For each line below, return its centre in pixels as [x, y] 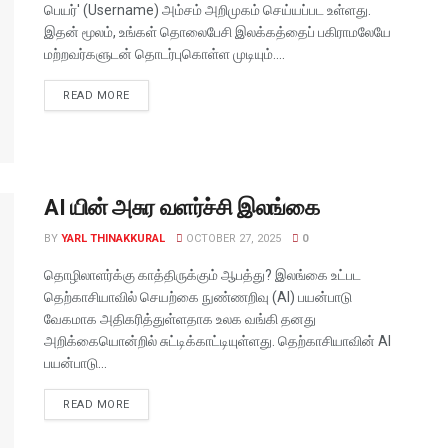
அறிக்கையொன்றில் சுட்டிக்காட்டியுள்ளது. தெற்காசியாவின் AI [217, 341]
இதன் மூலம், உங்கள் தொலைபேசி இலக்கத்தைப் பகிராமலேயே [217, 32]
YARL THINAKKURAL [113, 239]
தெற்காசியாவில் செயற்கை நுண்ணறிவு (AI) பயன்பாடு [198, 297]
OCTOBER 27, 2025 [232, 239]
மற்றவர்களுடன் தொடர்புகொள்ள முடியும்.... [164, 54]
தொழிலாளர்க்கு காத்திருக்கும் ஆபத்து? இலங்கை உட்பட [202, 275]
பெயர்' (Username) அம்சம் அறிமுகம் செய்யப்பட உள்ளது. [207, 10]
